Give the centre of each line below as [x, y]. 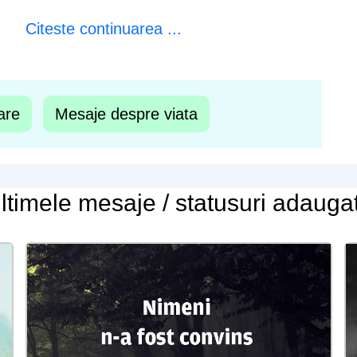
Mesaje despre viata [126, 114]
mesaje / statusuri [172, 203]
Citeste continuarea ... [103, 29]
